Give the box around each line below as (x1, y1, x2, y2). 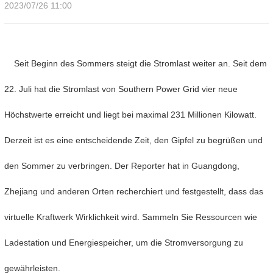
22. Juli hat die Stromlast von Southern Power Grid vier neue (4, 84, 238, 94)
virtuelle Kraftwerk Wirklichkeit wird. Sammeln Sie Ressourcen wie (4, 212, 257, 222)
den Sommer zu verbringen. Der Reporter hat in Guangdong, (4, 161, 239, 171)
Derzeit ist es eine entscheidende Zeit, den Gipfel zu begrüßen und (4, 135, 263, 146)
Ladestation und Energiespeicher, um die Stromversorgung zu (4, 238, 243, 248)
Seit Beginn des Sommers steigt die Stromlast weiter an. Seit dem (4, 58, 267, 69)
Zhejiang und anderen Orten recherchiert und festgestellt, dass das (4, 186, 263, 197)
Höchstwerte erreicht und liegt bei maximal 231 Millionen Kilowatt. (4, 110, 257, 120)
